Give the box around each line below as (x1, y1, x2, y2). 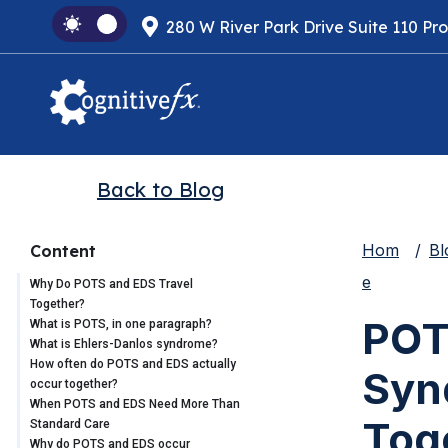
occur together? (30, 377, 118, 392)
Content (30, 241, 96, 262)
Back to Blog (97, 177, 224, 203)
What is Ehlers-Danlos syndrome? (30, 337, 218, 352)
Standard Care (30, 417, 110, 432)
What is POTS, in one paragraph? (30, 317, 212, 332)
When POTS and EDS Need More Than (30, 397, 240, 412)
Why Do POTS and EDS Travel (30, 277, 193, 292)
